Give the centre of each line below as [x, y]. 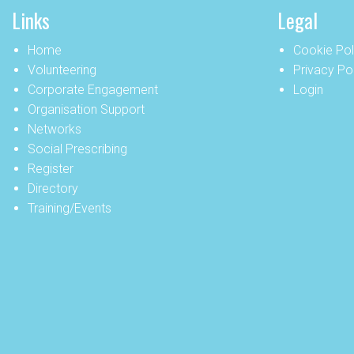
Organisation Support [86, 109]
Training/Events [69, 208]
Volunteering [62, 70]
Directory [53, 188]
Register [50, 169]
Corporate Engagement [92, 90]
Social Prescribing [77, 149]
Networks [54, 129]
